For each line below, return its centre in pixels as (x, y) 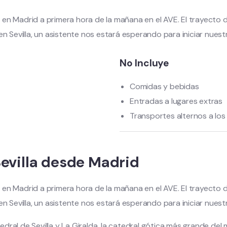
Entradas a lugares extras (176, 101)
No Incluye (144, 63)
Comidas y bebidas (164, 86)
